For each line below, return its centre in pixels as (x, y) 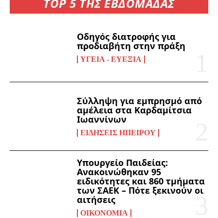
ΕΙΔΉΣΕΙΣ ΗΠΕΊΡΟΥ (118, 132)
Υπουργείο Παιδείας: (123, 163)
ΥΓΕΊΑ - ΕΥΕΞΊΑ (111, 59)
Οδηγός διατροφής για (127, 36)
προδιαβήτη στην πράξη (131, 45)
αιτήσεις (96, 200)
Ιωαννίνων (102, 119)
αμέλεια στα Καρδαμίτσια (135, 110)
